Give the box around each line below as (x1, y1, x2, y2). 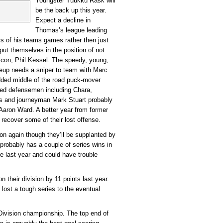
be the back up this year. (35, 6, 107, 14)
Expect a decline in (35, 16, 91, 24)
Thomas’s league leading (35, 26, 107, 34)
